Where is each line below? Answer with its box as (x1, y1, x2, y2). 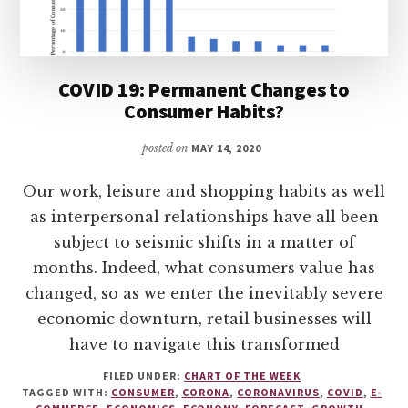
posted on (141, 140, 191, 155)
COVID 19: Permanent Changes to (58, 76, 350, 102)
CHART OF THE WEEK (184, 368, 301, 382)
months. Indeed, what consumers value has (33, 258, 375, 277)
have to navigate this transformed (68, 334, 340, 353)
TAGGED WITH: (21, 384, 112, 399)
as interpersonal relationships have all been (29, 207, 379, 226)
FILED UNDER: (102, 368, 185, 382)
